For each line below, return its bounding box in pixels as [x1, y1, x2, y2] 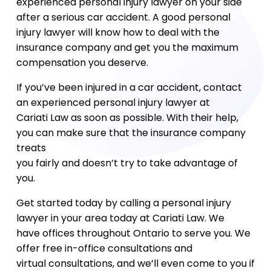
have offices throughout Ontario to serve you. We [16, 226, 250, 240]
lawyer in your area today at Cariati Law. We [16, 211, 224, 225]
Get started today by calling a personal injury [16, 196, 231, 210]
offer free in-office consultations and [16, 241, 192, 255]
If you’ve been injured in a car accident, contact [16, 80, 242, 94]
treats [16, 141, 46, 155]
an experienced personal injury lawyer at [16, 96, 210, 109]
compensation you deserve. [16, 56, 148, 70]
